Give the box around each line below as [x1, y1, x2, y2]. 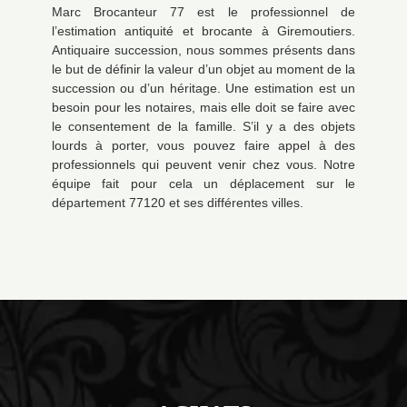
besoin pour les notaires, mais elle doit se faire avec [51, 100, 356, 114]
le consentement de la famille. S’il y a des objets [51, 119, 356, 134]
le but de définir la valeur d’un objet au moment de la [51, 62, 356, 76]
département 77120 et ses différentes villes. [51, 195, 303, 210]
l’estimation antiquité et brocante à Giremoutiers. [51, 24, 356, 38]
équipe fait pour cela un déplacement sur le [51, 176, 356, 191]
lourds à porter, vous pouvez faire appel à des [51, 138, 356, 153]
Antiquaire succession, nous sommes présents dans [51, 43, 356, 57]
